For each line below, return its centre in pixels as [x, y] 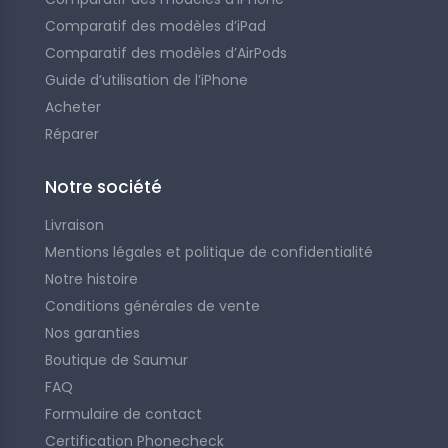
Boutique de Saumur [116, 360]
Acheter [73, 107]
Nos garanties [92, 333]
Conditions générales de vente [152, 306]
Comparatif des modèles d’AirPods [166, 53]
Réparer [72, 134]
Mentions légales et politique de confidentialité [209, 252]
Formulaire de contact [123, 414]
